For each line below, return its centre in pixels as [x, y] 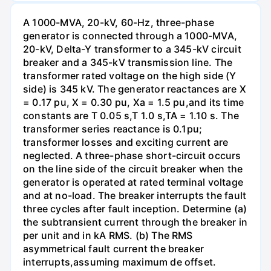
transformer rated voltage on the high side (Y [130, 75]
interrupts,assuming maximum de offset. [120, 262]
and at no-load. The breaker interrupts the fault [135, 195]
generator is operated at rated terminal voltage [133, 182]
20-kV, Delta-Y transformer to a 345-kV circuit [132, 49]
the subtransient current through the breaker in [135, 222]
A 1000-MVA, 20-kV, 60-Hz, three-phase [119, 22]
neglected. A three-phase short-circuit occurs [132, 155]
